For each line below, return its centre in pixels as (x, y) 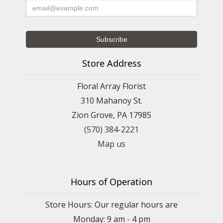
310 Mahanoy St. (111, 101)
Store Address (111, 63)
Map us (111, 144)
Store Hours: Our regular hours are (111, 205)
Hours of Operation (111, 182)
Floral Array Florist (111, 86)
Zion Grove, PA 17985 (111, 115)
